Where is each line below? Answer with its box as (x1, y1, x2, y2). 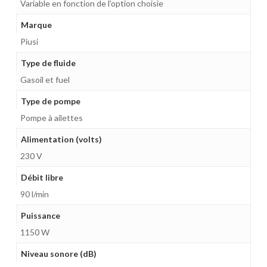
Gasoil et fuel (20, 74, 70, 85)
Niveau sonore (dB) (20, 248, 97, 259)
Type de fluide (20, 57, 76, 68)
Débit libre (20, 172, 63, 182)
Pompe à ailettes (20, 112, 83, 123)
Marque (20, 19, 52, 30)
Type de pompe (20, 95, 80, 106)
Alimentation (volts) (20, 133, 102, 144)
